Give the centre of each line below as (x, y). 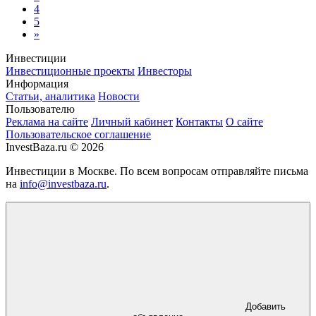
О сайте (244, 121)
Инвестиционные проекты (70, 71)
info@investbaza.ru (63, 183)
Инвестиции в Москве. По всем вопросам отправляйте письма (157, 171)
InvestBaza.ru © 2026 (55, 147)
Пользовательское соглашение (78, 134)
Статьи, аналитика (50, 96)
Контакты (199, 121)
